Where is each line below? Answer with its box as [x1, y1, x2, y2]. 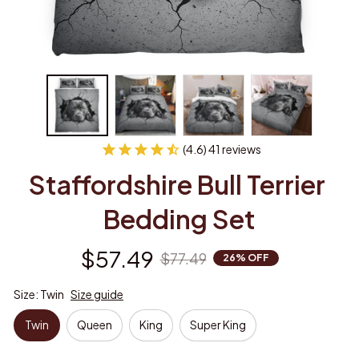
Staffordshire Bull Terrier [29, 167, 325, 200]
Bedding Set [103, 202, 256, 235]
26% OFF [222, 252, 269, 264]
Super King [190, 317, 246, 333]
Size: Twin [14, 286, 64, 301]
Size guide [71, 286, 123, 301]
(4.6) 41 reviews [183, 141, 261, 156]
